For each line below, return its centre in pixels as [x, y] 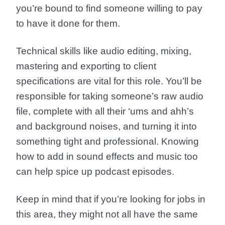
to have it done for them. [68, 23]
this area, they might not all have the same [107, 214]
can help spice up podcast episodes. [95, 172]
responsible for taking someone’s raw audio [110, 96]
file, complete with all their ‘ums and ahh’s [105, 111]
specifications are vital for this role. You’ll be [109, 81]
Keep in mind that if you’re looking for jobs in [111, 199]
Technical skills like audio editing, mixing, [104, 51]
